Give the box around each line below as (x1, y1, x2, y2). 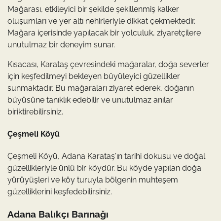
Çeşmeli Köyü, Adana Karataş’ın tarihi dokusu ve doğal (7, 151, 205, 161)
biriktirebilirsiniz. (7, 107, 63, 116)
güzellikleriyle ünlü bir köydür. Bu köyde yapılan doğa (7, 163, 201, 173)
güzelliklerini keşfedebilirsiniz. (7, 187, 112, 197)
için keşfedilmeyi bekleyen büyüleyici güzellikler (7, 71, 180, 81)
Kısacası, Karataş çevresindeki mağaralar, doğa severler (7, 59, 209, 69)
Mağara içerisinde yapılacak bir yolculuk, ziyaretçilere (7, 28, 201, 37)
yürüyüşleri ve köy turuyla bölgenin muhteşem (7, 175, 178, 185)
